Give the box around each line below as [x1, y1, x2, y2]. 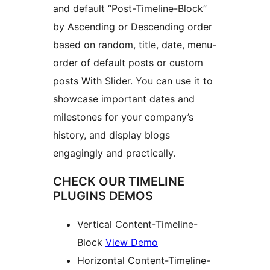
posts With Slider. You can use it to [53, 75, 213, 87]
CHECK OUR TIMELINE [53, 174, 184, 189]
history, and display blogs [53, 129, 170, 142]
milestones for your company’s [53, 111, 193, 124]
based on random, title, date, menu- [53, 39, 216, 51]
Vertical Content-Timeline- [77, 218, 198, 231]
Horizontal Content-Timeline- [77, 254, 210, 267]
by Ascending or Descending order [53, 20, 212, 33]
